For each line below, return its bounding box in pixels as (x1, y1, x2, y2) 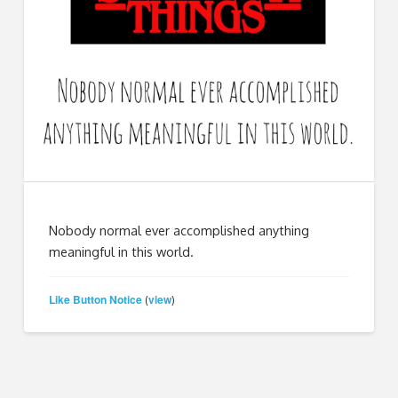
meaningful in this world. (49, 243, 195, 260)
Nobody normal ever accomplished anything (49, 222, 310, 239)
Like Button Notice (49, 291, 143, 307)
